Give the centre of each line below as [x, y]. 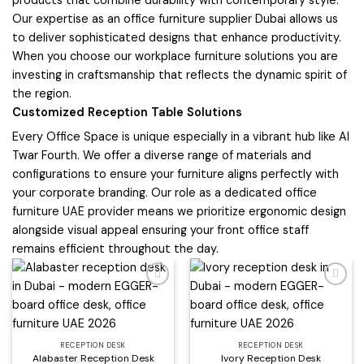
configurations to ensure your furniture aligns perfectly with [175, 174]
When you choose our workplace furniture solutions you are [175, 56]
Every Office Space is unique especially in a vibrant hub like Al [181, 137]
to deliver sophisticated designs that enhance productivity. [177, 38]
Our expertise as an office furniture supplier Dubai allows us [175, 19]
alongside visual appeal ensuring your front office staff [160, 230]
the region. [42, 94]
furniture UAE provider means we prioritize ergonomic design [179, 212]
